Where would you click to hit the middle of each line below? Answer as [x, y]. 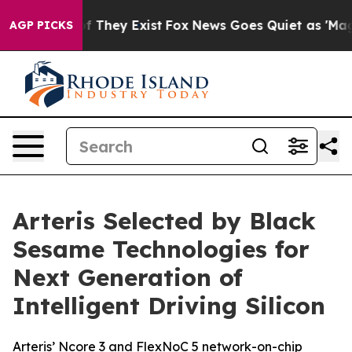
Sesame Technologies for [161, 249]
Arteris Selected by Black [164, 221]
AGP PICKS [41, 25]
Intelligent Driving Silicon [169, 306]
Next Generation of [128, 277]
